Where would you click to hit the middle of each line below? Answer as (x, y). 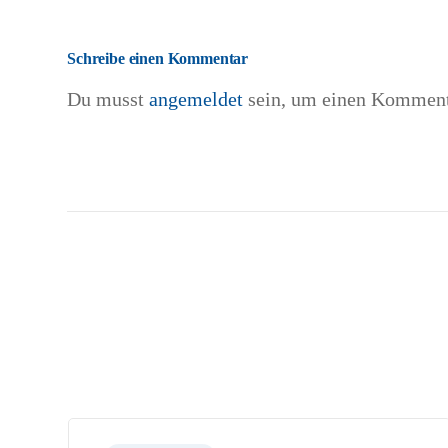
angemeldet (196, 99)
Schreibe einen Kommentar (158, 58)
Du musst (108, 99)
